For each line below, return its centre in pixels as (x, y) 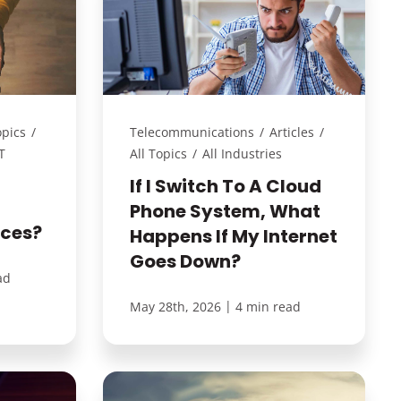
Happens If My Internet (233, 236)
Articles (291, 132)
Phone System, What (225, 211)
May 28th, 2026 (175, 306)
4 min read (268, 306)
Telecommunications (192, 132)
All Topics (158, 153)
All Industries (242, 153)
